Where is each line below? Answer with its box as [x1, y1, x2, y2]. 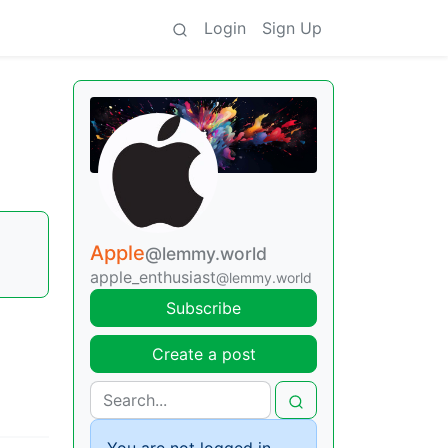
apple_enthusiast [90, 267, 216, 288]
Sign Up [262, 18, 322, 38]
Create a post [151, 344, 256, 365]
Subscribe [166, 298, 241, 319]
